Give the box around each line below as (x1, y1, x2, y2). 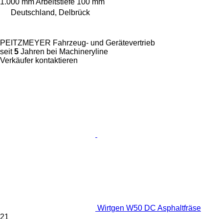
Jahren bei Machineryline (19, 47, 108, 56)
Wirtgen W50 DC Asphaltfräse (97, 204, 201, 212)
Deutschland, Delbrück (11, 8, 90, 17)
